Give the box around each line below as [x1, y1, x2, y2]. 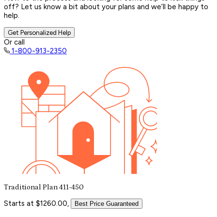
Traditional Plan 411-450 [4, 183, 84, 191]
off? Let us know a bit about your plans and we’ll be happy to [4, 2, 208, 11]
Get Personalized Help [8, 28, 71, 36]
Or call [4, 37, 25, 46]
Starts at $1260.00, [4, 199, 69, 208]
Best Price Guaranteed [75, 200, 139, 207]
